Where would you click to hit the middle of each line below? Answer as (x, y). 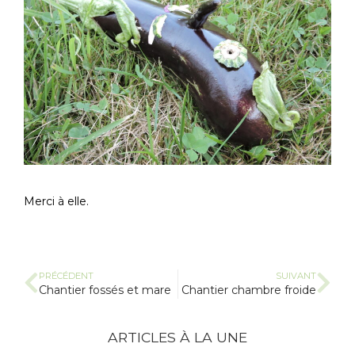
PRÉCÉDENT (66, 275)
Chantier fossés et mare (105, 290)
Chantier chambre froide (249, 290)
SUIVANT (296, 275)
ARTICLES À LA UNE (177, 337)
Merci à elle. (56, 202)
